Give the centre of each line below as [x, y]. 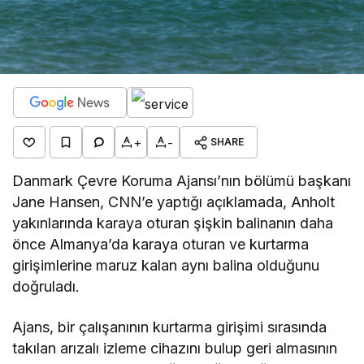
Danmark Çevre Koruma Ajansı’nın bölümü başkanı [182, 181]
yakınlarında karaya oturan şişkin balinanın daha [173, 223]
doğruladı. [46, 286]
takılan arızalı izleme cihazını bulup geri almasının [175, 348]
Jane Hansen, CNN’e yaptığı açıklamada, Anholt [174, 202]
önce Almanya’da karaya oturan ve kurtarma [161, 244]
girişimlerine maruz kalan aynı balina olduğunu [166, 265]
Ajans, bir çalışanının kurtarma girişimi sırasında [170, 327]
